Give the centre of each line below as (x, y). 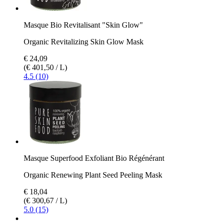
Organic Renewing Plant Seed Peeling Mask (93, 175)
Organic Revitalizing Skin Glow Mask (84, 41)
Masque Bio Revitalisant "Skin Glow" (83, 25)
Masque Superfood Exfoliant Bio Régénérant (94, 158)
